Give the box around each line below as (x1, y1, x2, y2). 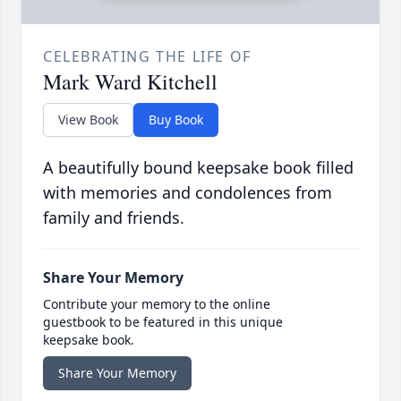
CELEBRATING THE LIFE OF (43, 47, 252, 67)
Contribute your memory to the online (43, 295, 270, 313)
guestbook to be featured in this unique (43, 313, 283, 331)
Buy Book (149, 111, 203, 129)
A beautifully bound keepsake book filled (43, 157, 354, 179)
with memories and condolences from (43, 182, 332, 204)
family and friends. (43, 207, 184, 229)
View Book (58, 111, 118, 129)
